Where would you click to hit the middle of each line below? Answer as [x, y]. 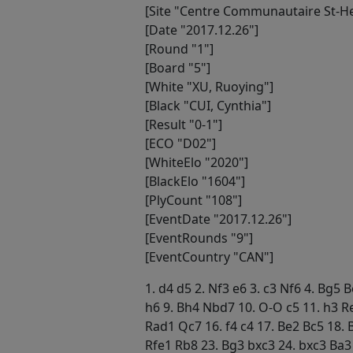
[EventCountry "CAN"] [209, 256]
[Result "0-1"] [184, 124]
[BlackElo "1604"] [195, 181]
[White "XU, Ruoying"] [209, 86]
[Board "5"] [178, 67]
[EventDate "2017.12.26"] [218, 219]
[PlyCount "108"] [193, 200]
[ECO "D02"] [180, 143]
